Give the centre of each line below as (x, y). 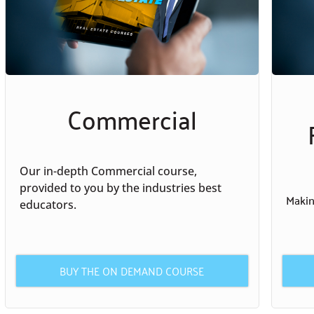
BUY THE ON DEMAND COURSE (132, 270)
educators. (48, 205)
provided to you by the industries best (121, 188)
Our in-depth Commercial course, (108, 171)
